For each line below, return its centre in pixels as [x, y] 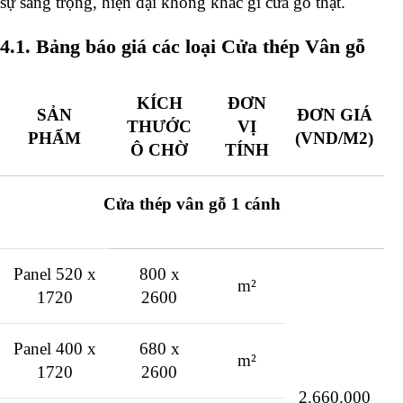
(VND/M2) [334, 139]
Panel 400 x [54, 349]
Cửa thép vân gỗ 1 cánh [192, 204]
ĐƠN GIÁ [334, 115]
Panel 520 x [54, 274]
